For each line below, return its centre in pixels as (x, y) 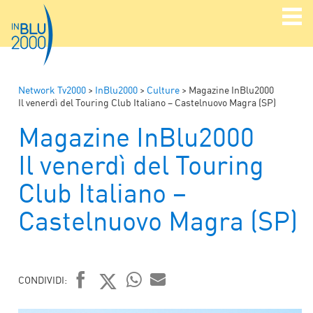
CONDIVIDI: (43, 279)
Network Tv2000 (52, 89)
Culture (163, 89)
